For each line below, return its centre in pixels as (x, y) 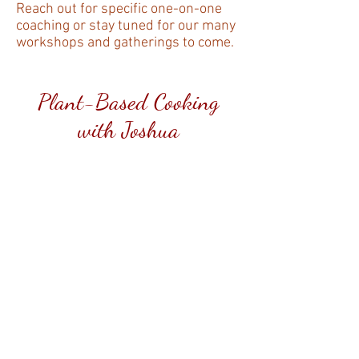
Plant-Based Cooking (128, 102)
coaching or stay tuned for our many (126, 26)
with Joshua (128, 130)
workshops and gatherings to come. (125, 43)
